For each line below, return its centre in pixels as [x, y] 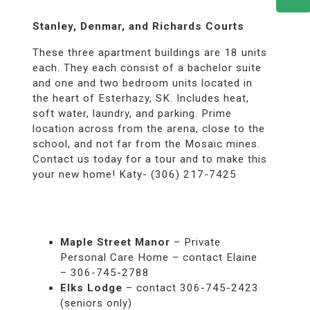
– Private [195, 242]
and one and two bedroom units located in [142, 83]
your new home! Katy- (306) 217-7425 [134, 174]
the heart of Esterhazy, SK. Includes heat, [140, 98]
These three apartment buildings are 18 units [149, 52]
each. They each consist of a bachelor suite [147, 67]
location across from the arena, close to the [148, 128]
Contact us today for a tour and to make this [149, 159]
